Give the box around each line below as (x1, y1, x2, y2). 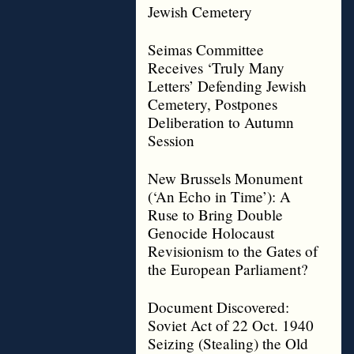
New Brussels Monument (148, 168, 303, 188)
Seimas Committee (148, 40, 264, 59)
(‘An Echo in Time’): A (148, 186, 291, 206)
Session (148, 130, 194, 150)
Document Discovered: (148, 297, 289, 317)
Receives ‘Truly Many (148, 58, 284, 77)
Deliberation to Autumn (148, 112, 294, 132)
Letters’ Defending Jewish (148, 76, 307, 96)
